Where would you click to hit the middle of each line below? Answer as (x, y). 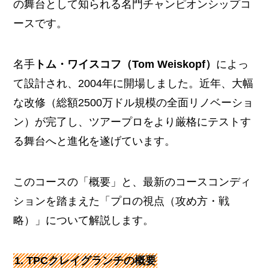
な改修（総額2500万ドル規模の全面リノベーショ (134, 102)
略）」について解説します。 (84, 220)
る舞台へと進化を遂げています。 (95, 141)
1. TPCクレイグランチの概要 (86, 261)
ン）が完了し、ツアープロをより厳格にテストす (132, 122)
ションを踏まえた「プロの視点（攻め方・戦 (122, 201)
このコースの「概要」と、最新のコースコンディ (132, 182)
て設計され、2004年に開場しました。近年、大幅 (134, 83)
